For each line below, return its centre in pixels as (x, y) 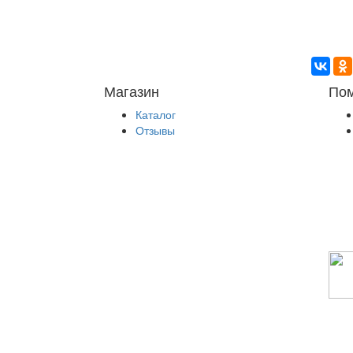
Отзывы (155, 130)
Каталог (156, 114)
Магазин (132, 91)
